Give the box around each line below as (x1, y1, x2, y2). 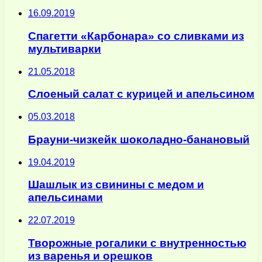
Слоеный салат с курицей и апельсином (28, 88, 254, 101)
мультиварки (28, 42, 101, 55)
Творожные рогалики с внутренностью (28, 236, 246, 249)
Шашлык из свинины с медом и (28, 178, 204, 191)
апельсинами (28, 191, 103, 204)
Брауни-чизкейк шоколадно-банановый (28, 133, 250, 146)
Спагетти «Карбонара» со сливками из (28, 29, 244, 42)
